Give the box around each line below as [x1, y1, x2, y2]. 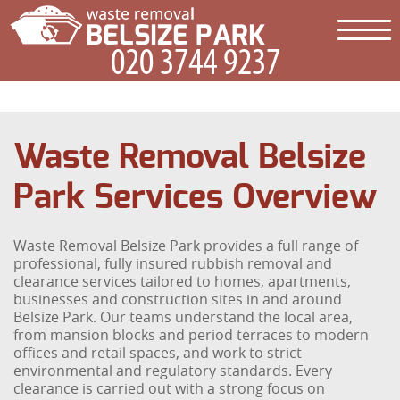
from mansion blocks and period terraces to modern [13, 325, 370, 345]
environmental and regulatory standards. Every [13, 361, 333, 380]
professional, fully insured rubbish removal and [13, 254, 333, 273]
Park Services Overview [13, 181, 378, 215]
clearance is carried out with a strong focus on [13, 379, 326, 398]
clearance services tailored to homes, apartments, [13, 271, 352, 291]
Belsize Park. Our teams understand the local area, [13, 307, 354, 327]
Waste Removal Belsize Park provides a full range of [13, 236, 359, 255]
